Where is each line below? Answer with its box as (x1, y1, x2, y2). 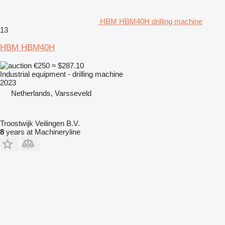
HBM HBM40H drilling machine (100, 17, 202, 26)
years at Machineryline (4, 127, 80, 136)
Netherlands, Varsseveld (11, 88, 91, 97)
